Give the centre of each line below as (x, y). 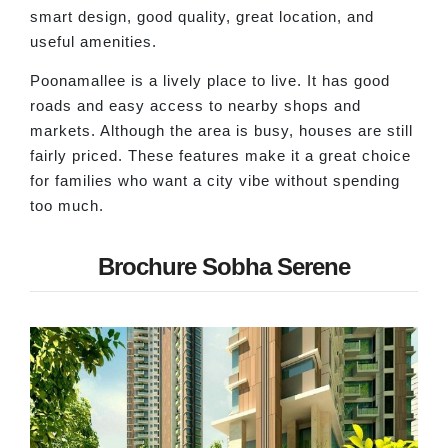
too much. (67, 206)
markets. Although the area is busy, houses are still (221, 131)
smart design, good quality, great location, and (202, 16)
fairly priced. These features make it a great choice (220, 156)
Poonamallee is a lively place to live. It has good (210, 81)
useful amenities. (93, 41)
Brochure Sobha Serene (224, 266)
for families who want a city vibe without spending (215, 181)
